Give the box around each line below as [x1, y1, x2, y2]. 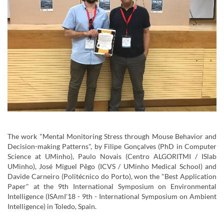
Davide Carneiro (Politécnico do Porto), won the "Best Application [7, 171, 216, 180]
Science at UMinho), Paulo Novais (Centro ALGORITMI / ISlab [7, 151, 216, 160]
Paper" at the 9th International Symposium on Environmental [7, 181, 216, 190]
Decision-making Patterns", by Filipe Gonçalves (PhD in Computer [7, 141, 216, 150]
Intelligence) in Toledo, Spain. [7, 201, 96, 210]
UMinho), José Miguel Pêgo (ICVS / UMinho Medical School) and [7, 161, 216, 170]
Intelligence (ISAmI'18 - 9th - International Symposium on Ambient [7, 191, 216, 200]
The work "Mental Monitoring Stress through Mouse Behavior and [7, 131, 216, 140]
